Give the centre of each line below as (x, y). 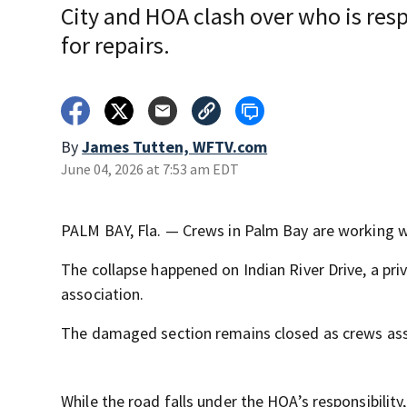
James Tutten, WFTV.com (175, 147)
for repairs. (116, 45)
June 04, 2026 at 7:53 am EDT (150, 169)
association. (103, 294)
